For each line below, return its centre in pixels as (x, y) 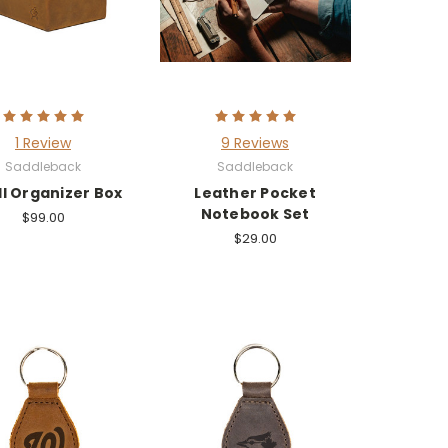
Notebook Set (255, 213)
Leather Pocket (255, 192)
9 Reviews (255, 142)
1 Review (43, 142)
